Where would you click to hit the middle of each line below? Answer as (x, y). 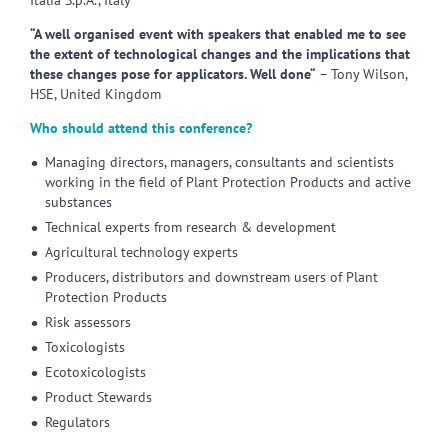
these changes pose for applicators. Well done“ (173, 74)
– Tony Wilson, (361, 74)
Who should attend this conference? (141, 128)
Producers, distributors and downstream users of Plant (211, 277)
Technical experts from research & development (190, 227)
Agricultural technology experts (141, 252)
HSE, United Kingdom (95, 94)
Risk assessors (88, 322)
